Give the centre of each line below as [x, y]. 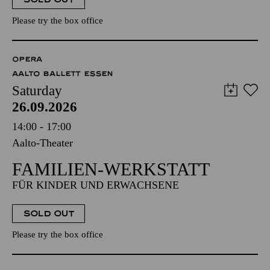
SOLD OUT [49, 214]
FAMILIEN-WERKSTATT [111, 169]
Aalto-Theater [42, 143]
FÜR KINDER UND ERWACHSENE [96, 185]
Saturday [37, 91]
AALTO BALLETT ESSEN [62, 74]
